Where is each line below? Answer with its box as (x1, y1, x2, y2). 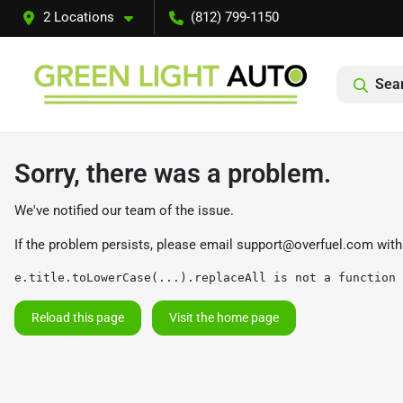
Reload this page (31, 310, 124, 325)
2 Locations (43, 9, 114, 25)
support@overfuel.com (237, 237, 373, 253)
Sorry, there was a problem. (14, 158, 331, 189)
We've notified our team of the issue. (14, 202, 234, 219)
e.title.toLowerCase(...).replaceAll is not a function (14, 271, 396, 284)
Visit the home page (169, 310, 279, 325)
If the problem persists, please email (14, 237, 237, 253)
